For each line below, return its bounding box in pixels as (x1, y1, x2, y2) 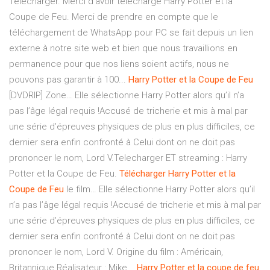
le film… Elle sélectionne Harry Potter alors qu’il (64, 184, 255, 195)
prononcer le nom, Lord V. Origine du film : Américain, (9, 246, 223, 258)
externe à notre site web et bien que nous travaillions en (9, 43, 237, 54)
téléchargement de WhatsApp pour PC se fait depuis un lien (9, 27, 253, 39)
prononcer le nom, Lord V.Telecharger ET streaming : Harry (9, 152, 247, 164)
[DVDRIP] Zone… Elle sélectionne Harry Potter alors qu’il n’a (9, 90, 244, 101)
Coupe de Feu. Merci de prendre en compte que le (9, 11, 218, 23)
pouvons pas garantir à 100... (9, 74, 128, 86)
